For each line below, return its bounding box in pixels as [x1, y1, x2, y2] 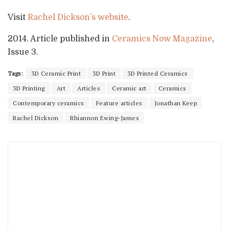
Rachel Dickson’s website [28, 12, 128, 22]
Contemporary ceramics [13, 99, 84, 107]
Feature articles [96, 99, 143, 107]
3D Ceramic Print [31, 69, 81, 77]
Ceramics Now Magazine [112, 34, 212, 43]
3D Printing [13, 84, 45, 92]
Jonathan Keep [154, 99, 197, 107]
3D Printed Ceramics [127, 69, 188, 77]
